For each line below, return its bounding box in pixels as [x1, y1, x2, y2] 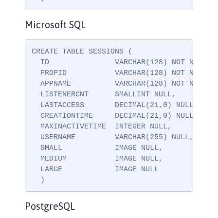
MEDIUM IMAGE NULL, [31, 154, 163, 163]
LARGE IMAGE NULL [31, 164, 159, 174]
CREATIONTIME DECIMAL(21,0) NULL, [31, 111, 198, 120]
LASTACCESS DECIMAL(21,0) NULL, [31, 100, 198, 109]
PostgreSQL [25, 200, 75, 212]
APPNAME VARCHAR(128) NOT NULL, [31, 79, 211, 88]
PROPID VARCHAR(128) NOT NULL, [31, 68, 211, 77]
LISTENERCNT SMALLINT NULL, [31, 90, 176, 99]
